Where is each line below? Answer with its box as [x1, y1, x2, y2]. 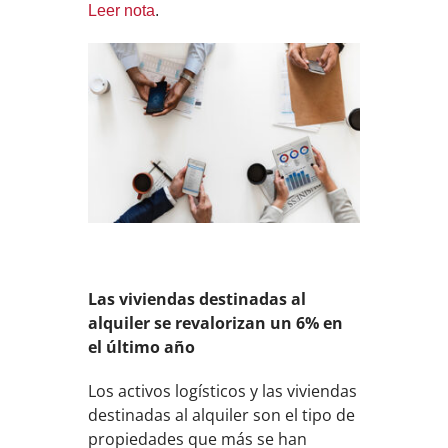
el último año [88, 335, 196, 358]
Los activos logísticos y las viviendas [88, 379, 358, 402]
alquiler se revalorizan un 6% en [88, 311, 344, 334]
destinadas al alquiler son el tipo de [88, 403, 356, 426]
